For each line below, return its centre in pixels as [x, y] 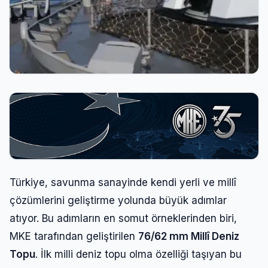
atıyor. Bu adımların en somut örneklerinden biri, [123, 218]
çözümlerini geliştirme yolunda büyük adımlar [118, 200]
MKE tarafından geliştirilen [74, 236]
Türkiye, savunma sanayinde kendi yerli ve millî [123, 182]
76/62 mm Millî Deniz [189, 236]
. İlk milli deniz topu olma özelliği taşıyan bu [138, 254]
